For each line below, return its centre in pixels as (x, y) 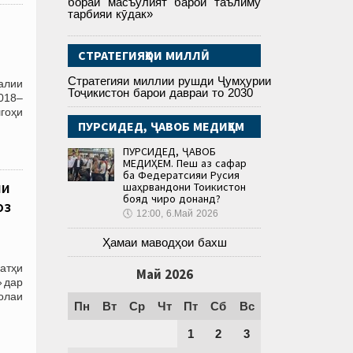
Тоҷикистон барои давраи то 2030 (160, 93)
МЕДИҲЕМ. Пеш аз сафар (185, 163)
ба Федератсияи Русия (181, 175)
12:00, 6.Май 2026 (177, 214)
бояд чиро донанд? (172, 199)
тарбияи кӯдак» (110, 14)
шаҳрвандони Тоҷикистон (184, 187)
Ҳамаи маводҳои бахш (164, 243)
